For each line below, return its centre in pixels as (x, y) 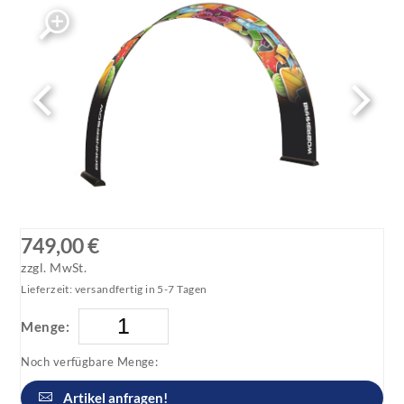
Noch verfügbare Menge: (90, 361)
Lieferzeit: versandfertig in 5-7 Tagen (114, 289)
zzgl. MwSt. (54, 267)
